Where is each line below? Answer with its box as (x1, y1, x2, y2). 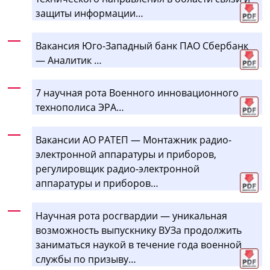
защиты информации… (36, 6, 144, 20)
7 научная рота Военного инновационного (36, 86, 239, 99)
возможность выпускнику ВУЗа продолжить (36, 223, 242, 237)
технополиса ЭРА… (36, 100, 125, 114)
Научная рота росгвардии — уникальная (36, 209, 228, 222)
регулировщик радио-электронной (36, 162, 200, 175)
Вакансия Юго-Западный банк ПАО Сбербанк (36, 39, 249, 52)
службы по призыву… (36, 252, 137, 266)
